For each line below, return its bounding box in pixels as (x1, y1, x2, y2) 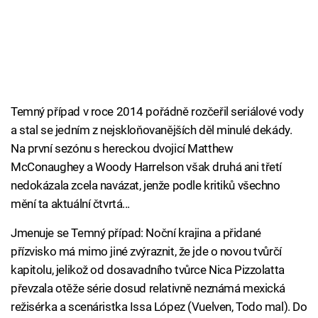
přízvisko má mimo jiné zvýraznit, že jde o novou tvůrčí (11, 244, 282, 259)
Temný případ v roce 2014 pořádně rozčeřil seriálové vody (11, 104, 304, 119)
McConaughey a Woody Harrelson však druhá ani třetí (11, 160, 282, 175)
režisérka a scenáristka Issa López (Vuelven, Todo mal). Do (11, 300, 307, 314)
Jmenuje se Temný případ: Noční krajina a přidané (11, 226, 261, 241)
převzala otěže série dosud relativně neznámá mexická (11, 281, 286, 296)
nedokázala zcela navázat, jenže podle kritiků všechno (11, 178, 280, 193)
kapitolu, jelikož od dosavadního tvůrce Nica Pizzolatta (11, 263, 285, 278)
